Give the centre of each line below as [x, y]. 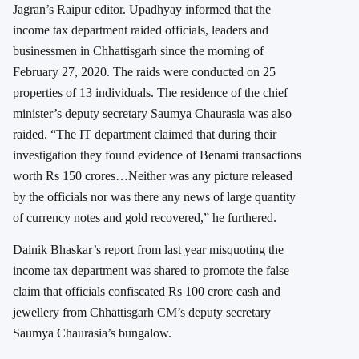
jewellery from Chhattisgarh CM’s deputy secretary [142, 313]
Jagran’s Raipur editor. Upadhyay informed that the [142, 10]
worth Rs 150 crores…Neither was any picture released [153, 176]
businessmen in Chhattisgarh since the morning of [138, 51]
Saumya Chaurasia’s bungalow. [92, 333]
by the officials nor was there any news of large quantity [154, 197]
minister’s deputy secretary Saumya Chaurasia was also [152, 114]
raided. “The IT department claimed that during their [145, 135]
